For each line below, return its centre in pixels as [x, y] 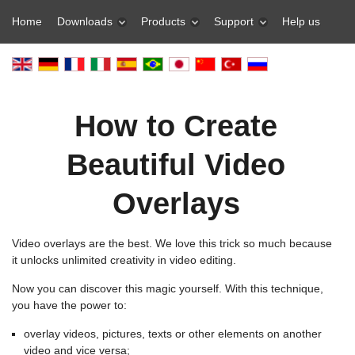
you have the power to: [69, 305]
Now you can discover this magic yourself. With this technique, [168, 288]
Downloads [85, 21]
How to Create [176, 126]
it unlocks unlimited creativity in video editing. [124, 260]
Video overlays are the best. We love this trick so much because [172, 243]
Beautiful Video [176, 165]
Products [163, 21]
